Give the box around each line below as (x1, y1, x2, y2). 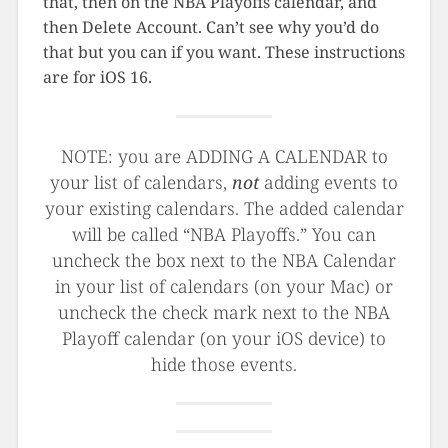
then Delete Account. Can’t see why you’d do (42, 16, 379, 39)
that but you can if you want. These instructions (42, 41, 405, 64)
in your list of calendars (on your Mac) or (55, 274, 393, 299)
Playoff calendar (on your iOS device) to (62, 326, 386, 351)
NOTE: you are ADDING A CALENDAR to (60, 144, 388, 169)
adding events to (259, 170, 398, 195)
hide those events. (151, 352, 297, 377)
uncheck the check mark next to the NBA (58, 300, 390, 325)
